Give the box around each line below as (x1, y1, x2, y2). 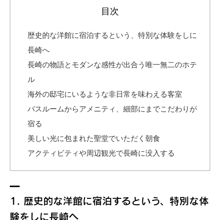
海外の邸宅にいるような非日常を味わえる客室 (27, 90, 182, 98)
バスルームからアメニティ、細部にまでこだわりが (27, 105, 197, 112)
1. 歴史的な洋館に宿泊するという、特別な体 (10, 195, 209, 206)
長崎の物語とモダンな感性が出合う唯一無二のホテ (27, 60, 197, 68)
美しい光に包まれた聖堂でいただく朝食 (27, 134, 160, 142)
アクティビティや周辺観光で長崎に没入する (27, 149, 175, 157)
